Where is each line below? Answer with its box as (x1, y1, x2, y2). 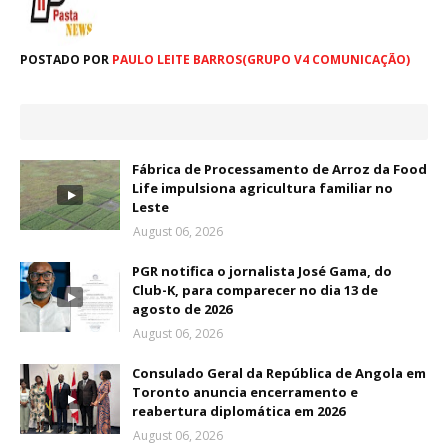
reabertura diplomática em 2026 (132, 402, 345, 421)
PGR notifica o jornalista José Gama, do (132, 262, 392, 281)
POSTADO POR (20, 51, 109, 69)
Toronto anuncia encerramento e (132, 383, 358, 402)
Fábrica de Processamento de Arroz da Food (132, 160, 427, 179)
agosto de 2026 (132, 300, 232, 319)
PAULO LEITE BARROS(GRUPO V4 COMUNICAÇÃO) (109, 51, 410, 69)
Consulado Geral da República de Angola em (132, 364, 426, 383)
